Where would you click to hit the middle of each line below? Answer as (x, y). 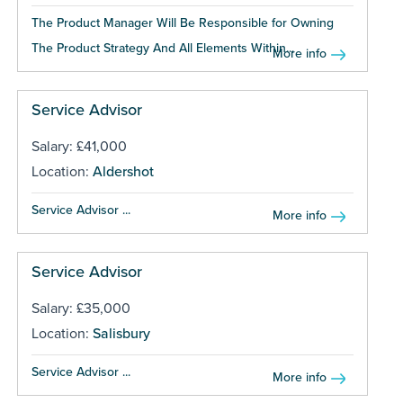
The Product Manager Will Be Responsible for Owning (182, 22)
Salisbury (121, 333)
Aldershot (123, 171)
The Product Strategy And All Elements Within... (162, 48)
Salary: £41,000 (79, 146)
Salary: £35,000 (81, 308)
